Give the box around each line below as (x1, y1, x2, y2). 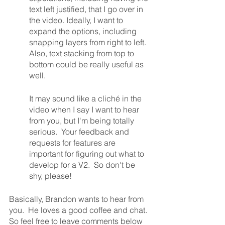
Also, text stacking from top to (29, 48, 136, 58)
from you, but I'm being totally (29, 115, 136, 126)
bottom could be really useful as (29, 59, 146, 69)
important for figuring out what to (29, 148, 146, 159)
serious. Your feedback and (29, 126, 131, 137)
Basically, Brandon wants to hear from (9, 193, 146, 204)
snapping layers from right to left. (29, 37, 148, 47)
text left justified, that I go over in (29, 4, 145, 14)
